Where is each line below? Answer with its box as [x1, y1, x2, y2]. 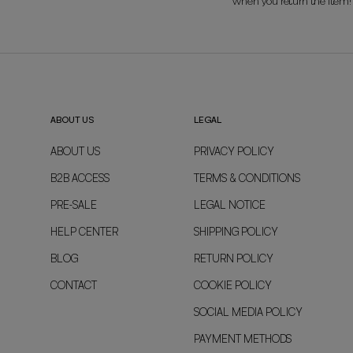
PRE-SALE [50, 197, 97, 214]
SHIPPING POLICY [194, 224, 279, 240]
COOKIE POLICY [194, 277, 273, 294]
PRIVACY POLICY [194, 143, 275, 160]
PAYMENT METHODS [194, 331, 292, 347]
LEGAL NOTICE [194, 197, 266, 214]
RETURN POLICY [194, 251, 274, 267]
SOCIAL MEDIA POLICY [194, 304, 303, 321]
